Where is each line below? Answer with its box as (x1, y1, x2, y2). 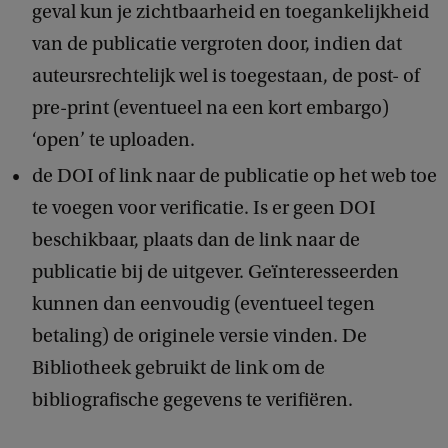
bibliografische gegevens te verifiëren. (32, 388, 353, 411)
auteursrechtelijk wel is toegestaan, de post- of (32, 64, 420, 87)
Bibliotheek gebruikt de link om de (32, 356, 325, 379)
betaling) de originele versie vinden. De (32, 324, 367, 347)
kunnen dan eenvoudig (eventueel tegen (32, 292, 375, 315)
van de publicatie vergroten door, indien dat (32, 32, 402, 55)
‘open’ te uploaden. (32, 128, 195, 151)
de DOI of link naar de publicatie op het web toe (32, 164, 437, 187)
